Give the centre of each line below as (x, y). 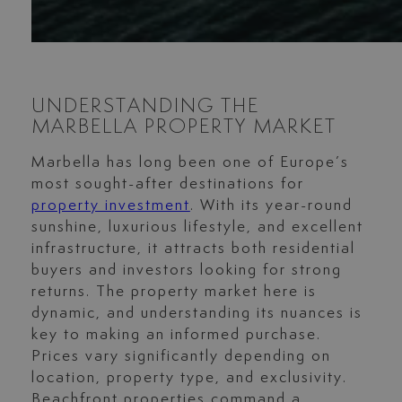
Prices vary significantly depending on (181, 357)
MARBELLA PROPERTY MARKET (184, 127)
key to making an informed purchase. (176, 335)
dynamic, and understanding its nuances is (197, 314)
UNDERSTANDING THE (145, 107)
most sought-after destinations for (167, 184)
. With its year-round (271, 206)
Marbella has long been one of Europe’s (190, 163)
